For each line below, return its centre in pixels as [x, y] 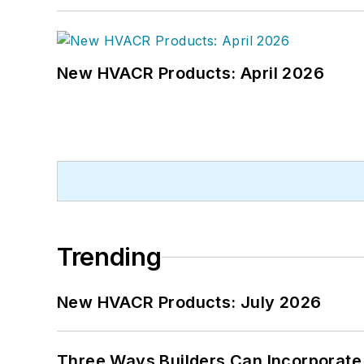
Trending [109, 257]
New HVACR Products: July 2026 [189, 303]
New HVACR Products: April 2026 [191, 74]
